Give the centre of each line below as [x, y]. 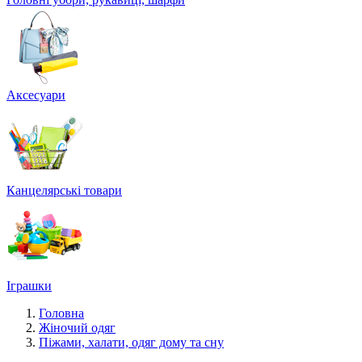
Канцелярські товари [64, 190]
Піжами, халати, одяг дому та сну [131, 342]
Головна [61, 313]
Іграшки [29, 286]
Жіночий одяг [77, 328]
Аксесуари [36, 95]
